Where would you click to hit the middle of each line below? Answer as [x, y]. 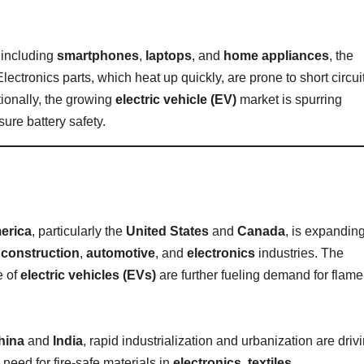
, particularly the [79, 231]
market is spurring [289, 99]
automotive [121, 253]
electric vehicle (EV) [176, 99]
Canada [261, 231]
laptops [169, 55]
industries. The [299, 253]
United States [167, 231]
